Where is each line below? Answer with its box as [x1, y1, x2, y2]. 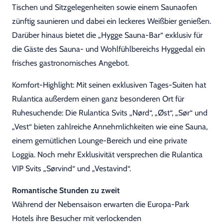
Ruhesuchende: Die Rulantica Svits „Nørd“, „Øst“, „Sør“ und [12, 108, 208, 117]
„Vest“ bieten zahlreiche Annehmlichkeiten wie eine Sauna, [12, 122, 208, 131]
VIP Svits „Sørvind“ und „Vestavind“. [12, 164, 131, 173]
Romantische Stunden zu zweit [12, 186, 120, 195]
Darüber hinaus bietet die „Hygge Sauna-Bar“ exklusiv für [12, 30, 203, 40]
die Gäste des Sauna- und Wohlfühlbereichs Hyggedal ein [12, 44, 205, 54]
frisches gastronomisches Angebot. [12, 58, 129, 68]
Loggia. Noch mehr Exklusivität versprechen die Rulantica [12, 150, 203, 159]
